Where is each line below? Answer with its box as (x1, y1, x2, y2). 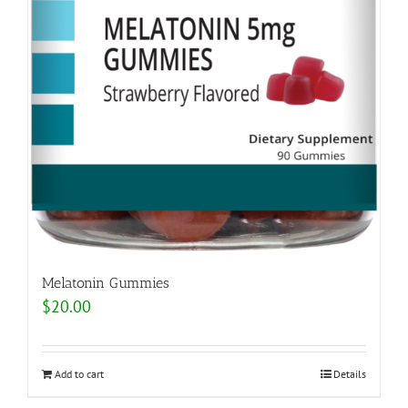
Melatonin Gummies (42, 274, 169, 292)
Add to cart (55, 367, 104, 382)
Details (333, 367, 366, 382)
